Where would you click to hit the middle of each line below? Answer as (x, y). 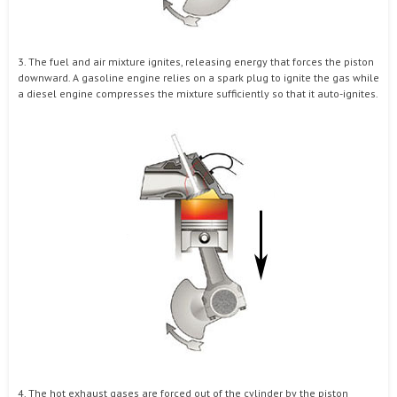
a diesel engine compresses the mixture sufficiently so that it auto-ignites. (198, 93)
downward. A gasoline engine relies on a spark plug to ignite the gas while (198, 78)
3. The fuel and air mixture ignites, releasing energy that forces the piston (196, 62)
